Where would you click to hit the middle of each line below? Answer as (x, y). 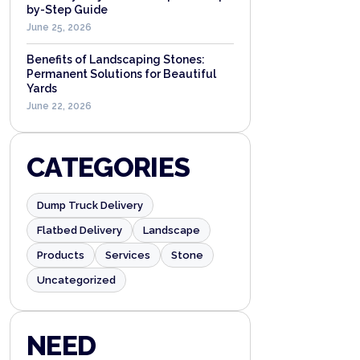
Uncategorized (76, 280)
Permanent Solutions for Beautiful (121, 74)
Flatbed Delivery (80, 230)
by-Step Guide (67, 10)
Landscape (172, 230)
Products (61, 255)
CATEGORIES (108, 167)
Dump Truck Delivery (90, 205)
